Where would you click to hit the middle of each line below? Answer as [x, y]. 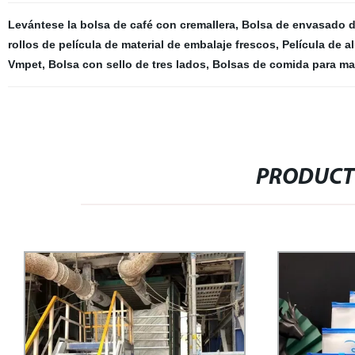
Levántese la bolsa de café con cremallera [121, 25]
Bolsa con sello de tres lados [127, 64]
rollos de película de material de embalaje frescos [141, 44]
